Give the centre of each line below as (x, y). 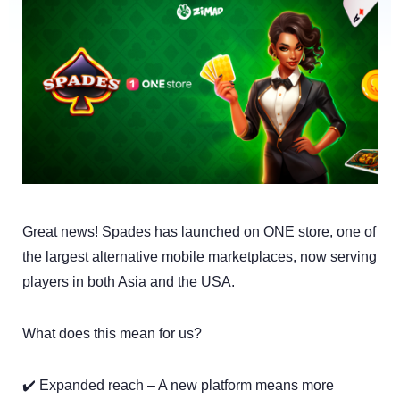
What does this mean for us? (112, 333)
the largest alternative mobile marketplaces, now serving (200, 256)
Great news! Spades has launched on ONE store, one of (199, 231)
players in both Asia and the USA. (129, 281)
